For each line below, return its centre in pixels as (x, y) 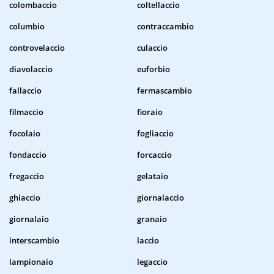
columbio (27, 27)
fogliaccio (155, 134)
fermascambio (165, 91)
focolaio (25, 134)
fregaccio (27, 176)
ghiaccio (25, 198)
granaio (152, 219)
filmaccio (26, 112)
